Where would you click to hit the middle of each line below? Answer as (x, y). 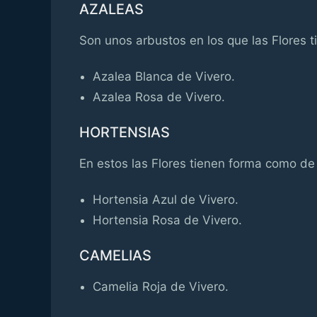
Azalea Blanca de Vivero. (164, 76)
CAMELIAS (115, 256)
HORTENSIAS (125, 133)
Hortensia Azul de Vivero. (166, 199)
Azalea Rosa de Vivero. (159, 97)
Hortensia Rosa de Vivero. (168, 220)
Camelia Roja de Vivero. (161, 287)
